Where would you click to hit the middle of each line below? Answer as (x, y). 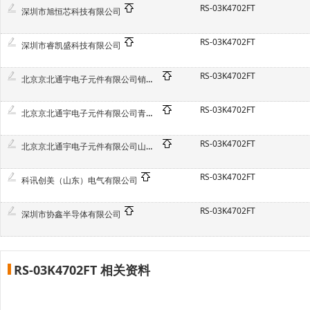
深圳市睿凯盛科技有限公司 (71, 46)
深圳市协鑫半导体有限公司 (71, 214)
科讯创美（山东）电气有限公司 (80, 181)
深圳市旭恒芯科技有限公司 (71, 12)
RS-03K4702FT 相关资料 (82, 270)
